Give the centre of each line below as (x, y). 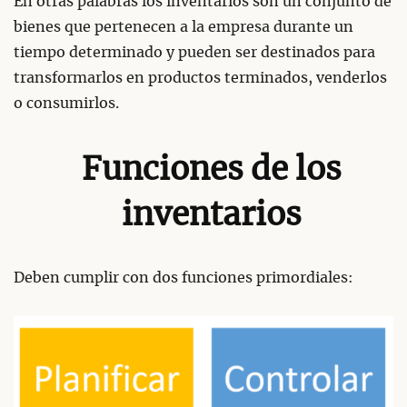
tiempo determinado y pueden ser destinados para (194, 52)
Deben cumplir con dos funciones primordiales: (184, 278)
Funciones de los (211, 170)
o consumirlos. (66, 103)
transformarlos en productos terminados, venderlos (200, 78)
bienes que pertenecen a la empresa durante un (184, 27)
